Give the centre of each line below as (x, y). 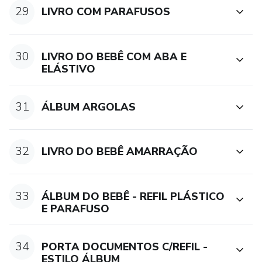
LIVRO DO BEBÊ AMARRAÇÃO (120, 152)
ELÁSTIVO (69, 69)
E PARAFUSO (76, 208)
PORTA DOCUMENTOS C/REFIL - (125, 247)
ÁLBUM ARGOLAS (89, 107)
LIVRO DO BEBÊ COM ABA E (114, 56)
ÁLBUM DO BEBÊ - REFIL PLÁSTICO (133, 196)
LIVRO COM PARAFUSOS (106, 12)
